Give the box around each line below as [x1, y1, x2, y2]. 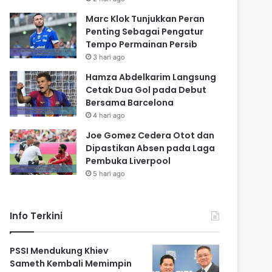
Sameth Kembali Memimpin [10, 257, 132, 270]
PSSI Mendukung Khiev [10, 245, 109, 257]
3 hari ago [93, 53, 126, 62]
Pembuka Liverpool [86, 155, 171, 168]
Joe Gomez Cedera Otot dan [86, 129, 215, 142]
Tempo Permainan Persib [86, 38, 198, 51]
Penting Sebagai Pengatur [86, 25, 204, 38]
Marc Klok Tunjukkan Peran [86, 13, 205, 25]
